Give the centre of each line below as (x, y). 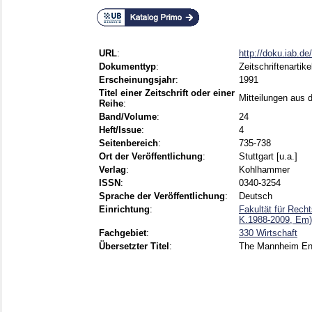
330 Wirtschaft (268, 233)
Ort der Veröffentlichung (151, 157)
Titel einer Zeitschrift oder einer (167, 93)
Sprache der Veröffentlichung (162, 196)
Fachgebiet (123, 233)
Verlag (112, 170)
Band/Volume (128, 117)
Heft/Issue (120, 130)
